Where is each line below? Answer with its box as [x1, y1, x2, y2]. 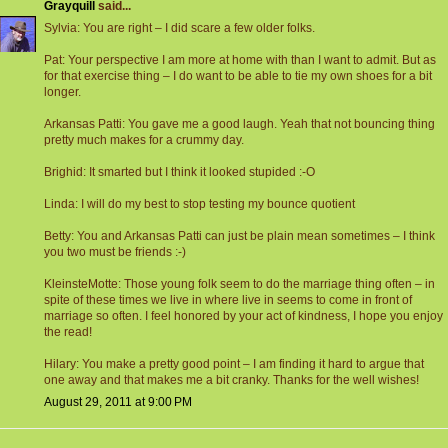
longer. [44, 85, 81, 100]
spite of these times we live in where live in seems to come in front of [44, 293, 412, 308]
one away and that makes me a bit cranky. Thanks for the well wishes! [44, 373, 419, 388]
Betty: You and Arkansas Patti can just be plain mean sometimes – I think [44, 229, 435, 244]
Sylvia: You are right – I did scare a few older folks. [44, 21, 315, 36]
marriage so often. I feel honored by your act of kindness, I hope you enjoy [44, 309, 443, 324]
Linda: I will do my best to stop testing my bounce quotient [44, 197, 355, 212]
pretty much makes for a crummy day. [44, 133, 244, 148]
